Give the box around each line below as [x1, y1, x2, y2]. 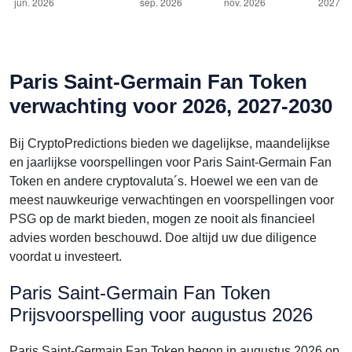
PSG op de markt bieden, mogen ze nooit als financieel [9, 212, 315, 225]
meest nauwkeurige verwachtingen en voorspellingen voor [9, 193, 334, 207]
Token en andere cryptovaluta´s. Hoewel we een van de [9, 174, 318, 188]
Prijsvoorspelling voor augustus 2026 [9, 304, 313, 325]
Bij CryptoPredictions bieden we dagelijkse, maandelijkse [9, 137, 330, 150]
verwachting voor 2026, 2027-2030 [9, 94, 332, 118]
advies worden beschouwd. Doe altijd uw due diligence [9, 231, 317, 244]
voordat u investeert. [9, 250, 122, 263]
